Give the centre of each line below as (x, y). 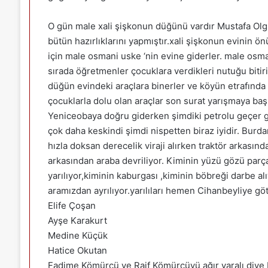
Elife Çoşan (71, 205)
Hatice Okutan (77, 250)
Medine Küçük (77, 235)
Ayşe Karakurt (77, 220)
